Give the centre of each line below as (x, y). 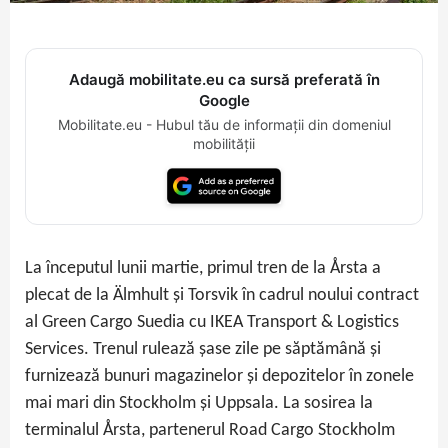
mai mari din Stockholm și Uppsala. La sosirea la (199, 404)
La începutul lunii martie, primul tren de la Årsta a (203, 269)
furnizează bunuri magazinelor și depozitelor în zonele (219, 377)
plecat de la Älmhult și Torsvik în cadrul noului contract (222, 296)
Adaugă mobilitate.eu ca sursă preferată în (224, 80)
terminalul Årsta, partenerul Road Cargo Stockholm (210, 431)
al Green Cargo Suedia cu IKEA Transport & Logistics (212, 323)
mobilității (224, 144)
